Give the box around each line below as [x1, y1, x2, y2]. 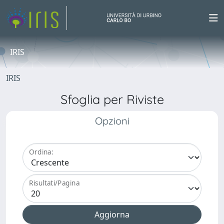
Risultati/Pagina [29, 178, 80, 188]
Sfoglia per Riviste [60, 91, 164, 107]
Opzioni [94, 114, 129, 127]
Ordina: [29, 147, 53, 157]
